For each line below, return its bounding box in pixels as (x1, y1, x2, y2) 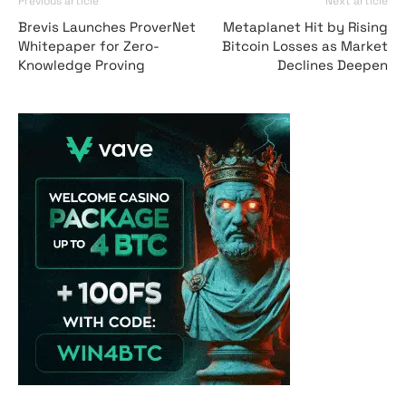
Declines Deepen (277, 56, 388, 73)
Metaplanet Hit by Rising (223, 18, 388, 35)
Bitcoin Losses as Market (222, 37, 388, 54)
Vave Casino (289, 111, 363, 127)
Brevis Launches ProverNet (18, 18, 196, 35)
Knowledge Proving (18, 56, 145, 73)
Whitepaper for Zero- (18, 37, 159, 54)
